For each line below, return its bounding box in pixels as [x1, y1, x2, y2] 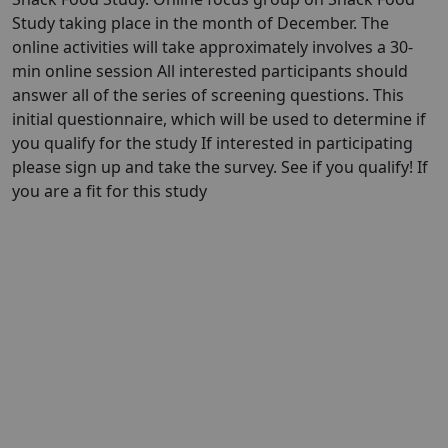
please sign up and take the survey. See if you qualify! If [12, 156, 428, 178]
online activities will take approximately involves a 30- [12, 36, 413, 58]
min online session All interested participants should [12, 60, 408, 82]
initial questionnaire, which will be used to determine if [12, 108, 426, 130]
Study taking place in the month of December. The [12, 12, 389, 34]
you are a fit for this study [12, 180, 207, 202]
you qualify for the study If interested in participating [12, 132, 413, 154]
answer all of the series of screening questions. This [12, 84, 404, 106]
